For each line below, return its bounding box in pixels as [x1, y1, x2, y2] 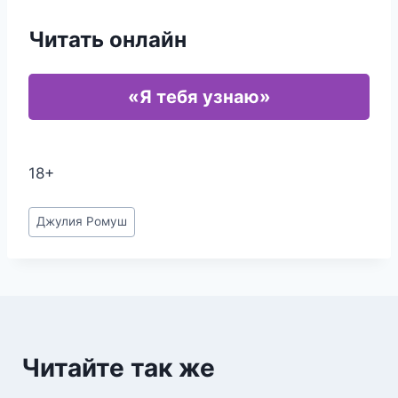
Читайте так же [21, 352, 215, 383]
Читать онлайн [28, 27, 187, 52]
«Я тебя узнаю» [127, 86, 271, 107]
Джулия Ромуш [36, 214, 128, 229]
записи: [28, 227, 84, 245]
